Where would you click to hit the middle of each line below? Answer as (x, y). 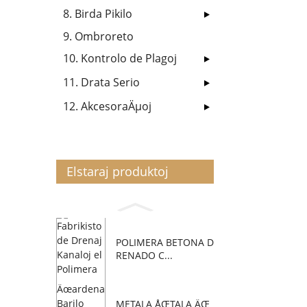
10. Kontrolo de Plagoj (120, 58)
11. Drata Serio (101, 82)
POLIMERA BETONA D (165, 242)
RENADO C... (144, 255)
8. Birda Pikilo (98, 14)
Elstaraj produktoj (118, 171)
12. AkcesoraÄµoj (107, 106)
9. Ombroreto (98, 36)
